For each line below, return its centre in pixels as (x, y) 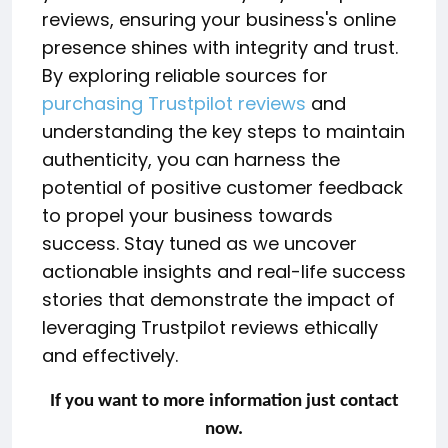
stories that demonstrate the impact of (218, 299)
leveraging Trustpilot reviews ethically (210, 327)
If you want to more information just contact (224, 401)
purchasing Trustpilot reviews (174, 103)
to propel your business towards (187, 215)
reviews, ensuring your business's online (219, 19)
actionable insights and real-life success (224, 271)
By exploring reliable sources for (185, 75)
